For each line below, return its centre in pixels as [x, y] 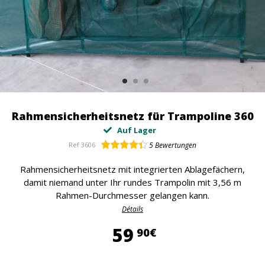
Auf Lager [135, 130]
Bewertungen [175, 145]
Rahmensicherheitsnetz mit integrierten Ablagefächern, [132, 169]
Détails [132, 209]
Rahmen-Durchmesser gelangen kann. [132, 195]
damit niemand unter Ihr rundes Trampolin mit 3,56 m [132, 182]
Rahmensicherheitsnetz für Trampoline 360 [132, 116]
